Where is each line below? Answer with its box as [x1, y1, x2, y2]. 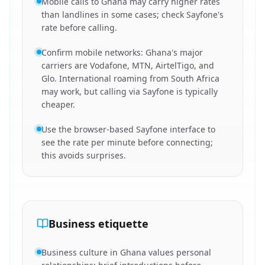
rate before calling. [41, 22, 117, 33]
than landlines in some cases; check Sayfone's [41, 9, 224, 20]
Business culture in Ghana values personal [41, 247, 211, 258]
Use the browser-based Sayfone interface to [41, 124, 215, 135]
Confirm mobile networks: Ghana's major [41, 47, 203, 58]
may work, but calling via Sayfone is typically [41, 86, 218, 97]
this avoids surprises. [41, 150, 126, 161]
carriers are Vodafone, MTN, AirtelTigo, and [41, 60, 214, 71]
